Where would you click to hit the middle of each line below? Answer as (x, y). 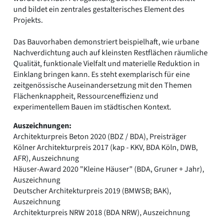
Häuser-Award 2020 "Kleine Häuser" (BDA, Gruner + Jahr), (109, 169)
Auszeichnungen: (42, 126)
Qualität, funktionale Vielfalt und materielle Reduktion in (107, 63)
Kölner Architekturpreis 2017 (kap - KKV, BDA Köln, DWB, (106, 147)
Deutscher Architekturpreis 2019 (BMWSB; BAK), (92, 191)
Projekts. (28, 20)
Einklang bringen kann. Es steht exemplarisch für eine (102, 74)
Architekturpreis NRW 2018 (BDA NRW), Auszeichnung (102, 212)
